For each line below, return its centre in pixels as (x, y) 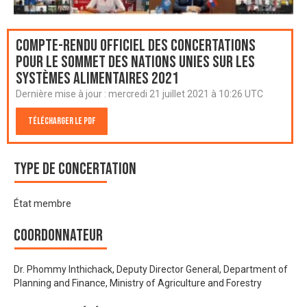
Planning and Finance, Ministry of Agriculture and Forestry (138, 283)
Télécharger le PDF (62, 121)
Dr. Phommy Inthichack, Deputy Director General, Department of (151, 270)
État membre (42, 203)
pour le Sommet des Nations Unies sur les (135, 62)
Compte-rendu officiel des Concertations (136, 46)
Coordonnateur (58, 235)
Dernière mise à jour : (62, 94)
